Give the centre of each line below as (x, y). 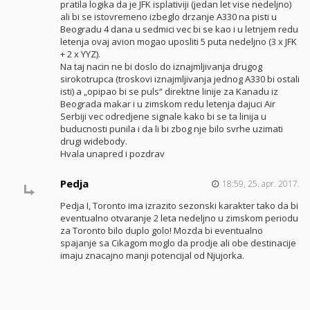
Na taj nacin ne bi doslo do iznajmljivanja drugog (161, 67)
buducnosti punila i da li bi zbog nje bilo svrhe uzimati (171, 129)
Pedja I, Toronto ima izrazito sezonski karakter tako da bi (179, 206)
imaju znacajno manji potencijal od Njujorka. (152, 256)
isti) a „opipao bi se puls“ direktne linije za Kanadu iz (169, 92)
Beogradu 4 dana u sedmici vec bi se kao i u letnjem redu (179, 29)
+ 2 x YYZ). (80, 54)
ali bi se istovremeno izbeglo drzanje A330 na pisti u (168, 17)
